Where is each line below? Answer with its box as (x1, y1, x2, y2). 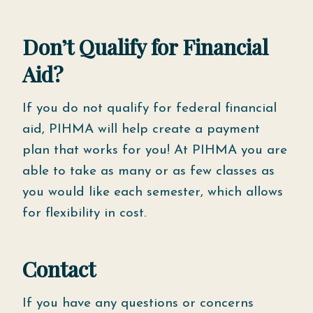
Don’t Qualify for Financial (22, 33, 268, 61)
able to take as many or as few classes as (22, 165, 275, 178)
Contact (22, 255, 96, 283)
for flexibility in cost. (22, 207, 146, 220)
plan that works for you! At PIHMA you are (22, 144, 287, 157)
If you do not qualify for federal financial (22, 102, 277, 115)
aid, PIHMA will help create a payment (22, 123, 260, 136)
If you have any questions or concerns (22, 297, 254, 310)
